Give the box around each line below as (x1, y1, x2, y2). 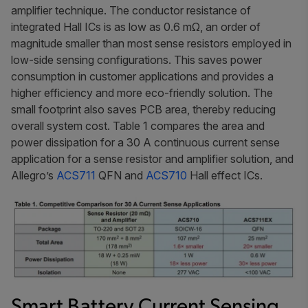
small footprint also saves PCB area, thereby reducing (11, 102, 276, 116)
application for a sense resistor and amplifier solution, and (11, 151, 294, 166)
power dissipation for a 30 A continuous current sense (11, 135, 280, 149)
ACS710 (146, 168, 187, 182)
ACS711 (56, 168, 96, 182)
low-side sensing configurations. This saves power (11, 52, 262, 67)
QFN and (96, 168, 146, 182)
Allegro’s (11, 168, 56, 182)
